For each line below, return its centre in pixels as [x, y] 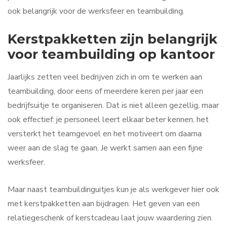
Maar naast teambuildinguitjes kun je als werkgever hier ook [113, 189]
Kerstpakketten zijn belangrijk [112, 39]
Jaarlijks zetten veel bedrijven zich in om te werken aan [105, 77]
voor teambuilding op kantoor [111, 54]
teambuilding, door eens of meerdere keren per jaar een [105, 91]
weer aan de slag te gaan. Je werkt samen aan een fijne [105, 148]
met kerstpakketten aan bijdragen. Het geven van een [104, 203]
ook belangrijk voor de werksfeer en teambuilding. [96, 11]
